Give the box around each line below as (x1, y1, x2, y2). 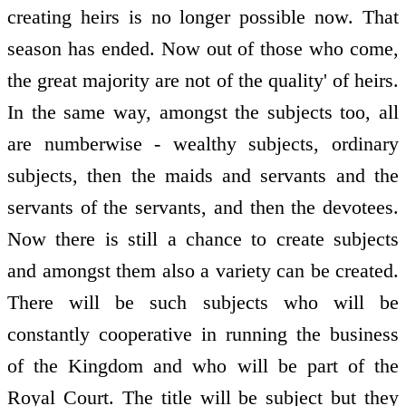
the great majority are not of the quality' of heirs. (7, 69, 399, 92)
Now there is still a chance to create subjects (7, 227, 399, 251)
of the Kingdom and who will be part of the (7, 354, 399, 378)
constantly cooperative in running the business (7, 323, 399, 346)
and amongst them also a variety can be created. (7, 259, 399, 283)
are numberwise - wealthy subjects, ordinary (7, 132, 399, 156)
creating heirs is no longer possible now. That (7, 5, 399, 29)
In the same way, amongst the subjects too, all (7, 101, 399, 124)
